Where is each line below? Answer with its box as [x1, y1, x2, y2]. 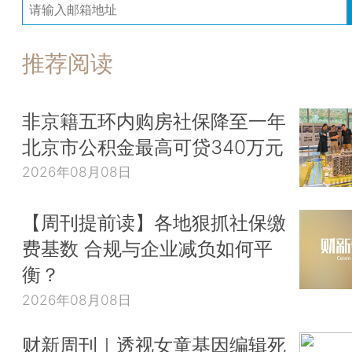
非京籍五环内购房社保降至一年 [22, 108, 286, 133]
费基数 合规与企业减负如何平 [22, 236, 273, 261]
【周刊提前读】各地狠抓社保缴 [22, 211, 286, 235]
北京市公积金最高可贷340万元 [22, 134, 284, 159]
